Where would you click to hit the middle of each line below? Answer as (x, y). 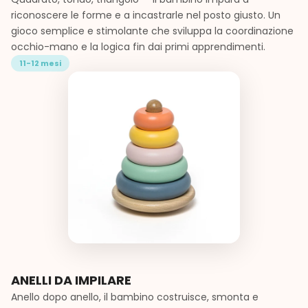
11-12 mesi (40, 63)
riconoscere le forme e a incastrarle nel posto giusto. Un (146, 15)
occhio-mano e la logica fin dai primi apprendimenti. (138, 46)
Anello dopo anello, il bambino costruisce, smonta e (135, 297)
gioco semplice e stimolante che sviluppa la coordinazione (152, 31)
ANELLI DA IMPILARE (71, 280)
